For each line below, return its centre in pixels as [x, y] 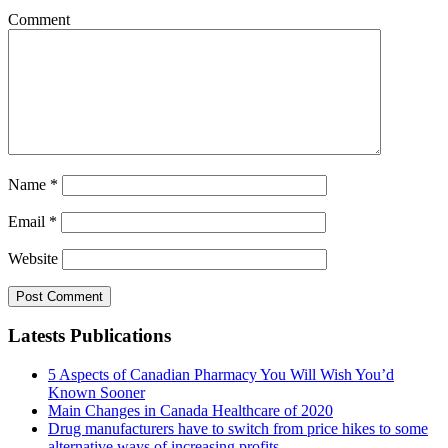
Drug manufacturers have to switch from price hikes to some [238, 428]
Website [33, 258]
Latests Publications [89, 336]
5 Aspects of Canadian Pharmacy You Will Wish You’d [221, 374]
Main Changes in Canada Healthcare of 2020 [190, 410]
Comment [39, 19]
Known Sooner [96, 392]
